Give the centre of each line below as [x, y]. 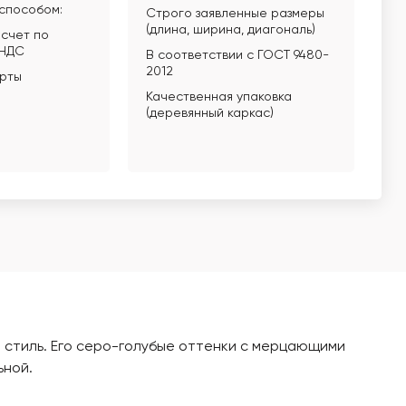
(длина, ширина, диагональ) [230, 30]
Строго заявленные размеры [235, 14]
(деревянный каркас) [209, 113]
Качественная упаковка [218, 97]
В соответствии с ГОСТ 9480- [237, 55]
